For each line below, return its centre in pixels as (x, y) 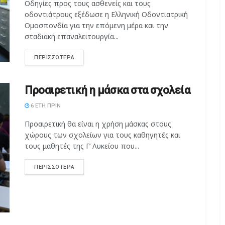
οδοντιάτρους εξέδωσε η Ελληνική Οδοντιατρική (106, 15)
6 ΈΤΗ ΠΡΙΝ (45, 106)
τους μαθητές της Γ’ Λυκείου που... (82, 146)
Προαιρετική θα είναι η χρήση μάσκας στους (98, 124)
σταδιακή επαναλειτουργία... (72, 37)
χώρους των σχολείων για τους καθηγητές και (102, 135)
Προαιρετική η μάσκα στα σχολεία (107, 90)
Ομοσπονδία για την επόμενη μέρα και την (96, 26)
